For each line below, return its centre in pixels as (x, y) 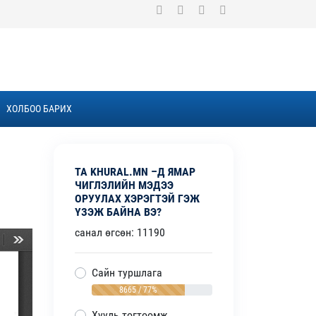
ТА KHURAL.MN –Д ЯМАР (135, 172)
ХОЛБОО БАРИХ (39, 109)
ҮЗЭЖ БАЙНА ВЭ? (118, 212)
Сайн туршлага (127, 273)
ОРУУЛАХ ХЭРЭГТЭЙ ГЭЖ (137, 199)
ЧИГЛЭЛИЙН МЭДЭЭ (124, 186)
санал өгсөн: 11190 (120, 233)
